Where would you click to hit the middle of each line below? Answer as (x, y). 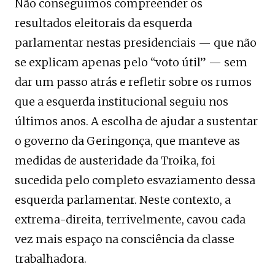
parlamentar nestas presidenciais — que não (136, 42)
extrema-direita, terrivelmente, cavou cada (130, 219)
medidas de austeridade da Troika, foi (115, 160)
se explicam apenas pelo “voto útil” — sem (131, 62)
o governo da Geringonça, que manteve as (127, 141)
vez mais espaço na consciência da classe (125, 239)
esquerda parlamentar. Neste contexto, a (123, 199)
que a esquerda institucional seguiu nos (122, 101)
